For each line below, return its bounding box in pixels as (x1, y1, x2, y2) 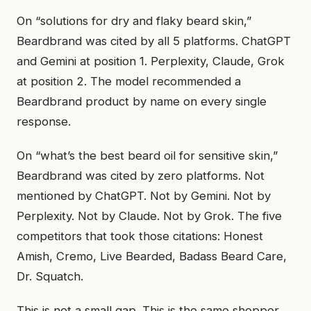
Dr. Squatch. (17, 269, 83, 283)
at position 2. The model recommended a (17, 74, 241, 88)
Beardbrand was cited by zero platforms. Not (17, 169, 264, 183)
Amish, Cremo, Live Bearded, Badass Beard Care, (17, 249, 287, 263)
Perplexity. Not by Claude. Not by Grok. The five (17, 209, 282, 223)
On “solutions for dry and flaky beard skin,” (17, 14, 251, 28)
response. (17, 115, 71, 128)
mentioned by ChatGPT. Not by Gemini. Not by (17, 189, 271, 203)
